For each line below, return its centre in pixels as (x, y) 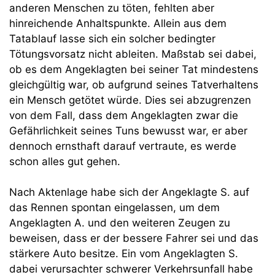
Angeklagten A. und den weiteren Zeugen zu (120, 223)
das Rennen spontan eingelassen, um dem (114, 207)
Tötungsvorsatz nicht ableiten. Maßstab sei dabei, (133, 54)
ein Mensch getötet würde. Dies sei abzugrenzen (130, 100)
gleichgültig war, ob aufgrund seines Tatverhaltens (134, 84)
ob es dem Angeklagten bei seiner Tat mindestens (134, 69)
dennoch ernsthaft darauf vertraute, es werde (123, 146)
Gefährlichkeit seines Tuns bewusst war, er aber (128, 130)
